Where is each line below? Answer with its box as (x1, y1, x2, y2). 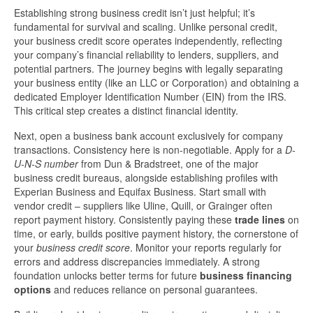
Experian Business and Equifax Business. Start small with (14, 184, 266, 199)
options (14, 282, 51, 297)
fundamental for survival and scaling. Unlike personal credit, (14, 20, 277, 34)
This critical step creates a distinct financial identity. (14, 103, 238, 118)
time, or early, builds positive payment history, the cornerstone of (14, 226, 298, 241)
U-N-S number (14, 156, 78, 171)
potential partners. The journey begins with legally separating (14, 61, 283, 76)
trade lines (235, 212, 285, 227)
